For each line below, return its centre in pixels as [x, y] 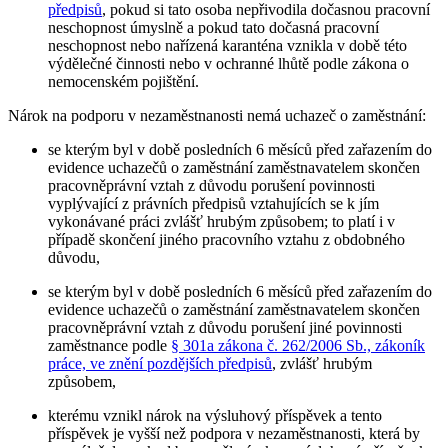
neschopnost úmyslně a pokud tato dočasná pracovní [213, 27]
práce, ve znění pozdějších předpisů [160, 363]
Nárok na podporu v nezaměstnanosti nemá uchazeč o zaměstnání [215, 115]
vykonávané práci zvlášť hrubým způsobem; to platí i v [221, 221]
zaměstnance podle [109, 345]
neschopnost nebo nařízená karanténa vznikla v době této [227, 45]
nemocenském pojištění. [123, 81]
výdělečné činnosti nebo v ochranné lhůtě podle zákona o [228, 63]
